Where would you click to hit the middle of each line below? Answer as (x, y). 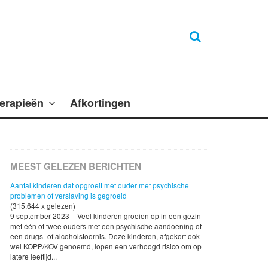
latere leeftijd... (33, 256)
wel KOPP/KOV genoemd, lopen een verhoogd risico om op (106, 246)
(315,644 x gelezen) (43, 205)
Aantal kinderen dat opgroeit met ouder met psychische (100, 185)
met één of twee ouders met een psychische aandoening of (106, 226)
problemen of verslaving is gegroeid (68, 195)
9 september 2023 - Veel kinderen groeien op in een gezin (106, 215)
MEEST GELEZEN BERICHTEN (76, 166)
